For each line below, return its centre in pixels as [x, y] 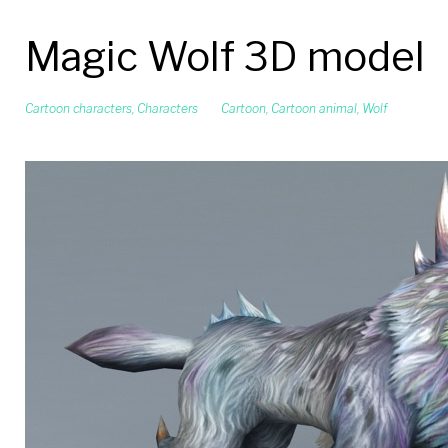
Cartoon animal [314, 108]
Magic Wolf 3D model [225, 56]
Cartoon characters [78, 108]
